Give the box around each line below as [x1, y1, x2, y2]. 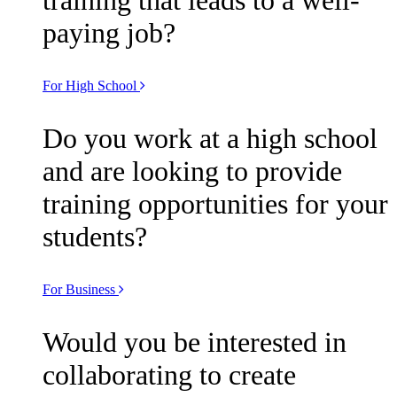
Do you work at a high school [43, 121, 378, 154]
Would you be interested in [43, 325, 346, 358]
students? [43, 220, 147, 253]
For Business [43, 281, 115, 297]
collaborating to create [43, 358, 296, 391]
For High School [43, 77, 136, 93]
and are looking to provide [43, 154, 342, 187]
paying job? [43, 16, 175, 49]
